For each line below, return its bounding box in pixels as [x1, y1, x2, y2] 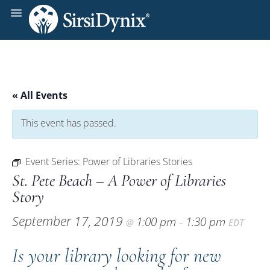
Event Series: [25, 155, 83, 168]
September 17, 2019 [12, 213, 126, 230]
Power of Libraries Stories [83, 155, 192, 168]
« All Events [12, 89, 67, 102]
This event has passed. [21, 116, 116, 130]
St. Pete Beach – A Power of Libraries [12, 171, 226, 190]
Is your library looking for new [12, 243, 221, 267]
